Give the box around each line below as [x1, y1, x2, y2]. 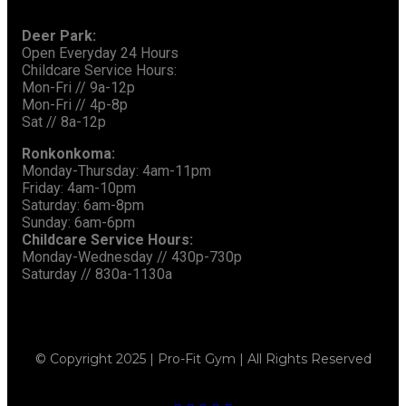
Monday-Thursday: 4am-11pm [22, 162, 211, 180]
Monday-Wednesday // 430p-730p [22, 248, 242, 266]
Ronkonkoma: [22, 145, 115, 163]
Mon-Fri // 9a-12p [22, 79, 135, 97]
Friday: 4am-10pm [22, 179, 136, 198]
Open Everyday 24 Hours [22, 44, 179, 63]
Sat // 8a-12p [22, 113, 106, 131]
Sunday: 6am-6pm [22, 214, 135, 232]
